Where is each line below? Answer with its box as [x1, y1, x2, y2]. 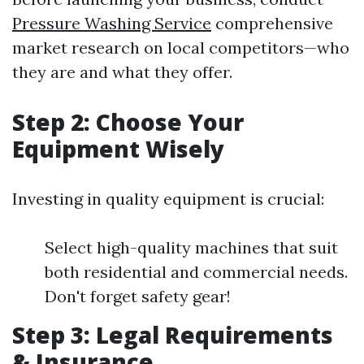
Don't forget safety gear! [45, 286, 231, 306]
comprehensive [211, 13, 333, 33]
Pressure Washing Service [12, 13, 211, 33]
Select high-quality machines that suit [45, 237, 338, 258]
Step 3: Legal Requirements [12, 319, 333, 350]
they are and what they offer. [12, 62, 232, 82]
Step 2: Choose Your [12, 106, 244, 137]
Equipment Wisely [12, 133, 224, 164]
